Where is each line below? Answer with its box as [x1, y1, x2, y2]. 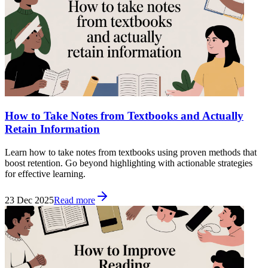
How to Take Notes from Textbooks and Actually [5, 109, 243, 123]
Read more [54, 194, 95, 205]
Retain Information [5, 123, 100, 136]
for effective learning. [5, 168, 86, 179]
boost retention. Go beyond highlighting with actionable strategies [5, 157, 252, 168]
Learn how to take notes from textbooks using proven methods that [5, 147, 257, 157]
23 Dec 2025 [5, 194, 54, 205]
